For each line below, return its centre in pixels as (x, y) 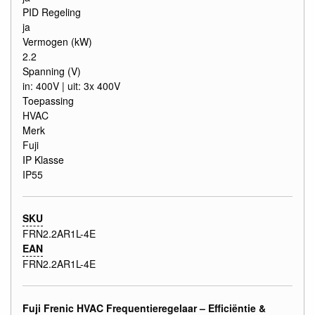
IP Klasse (43, 159)
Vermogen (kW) (57, 41)
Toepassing (48, 100)
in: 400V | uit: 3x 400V (71, 85)
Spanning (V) (52, 71)
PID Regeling (52, 12)
